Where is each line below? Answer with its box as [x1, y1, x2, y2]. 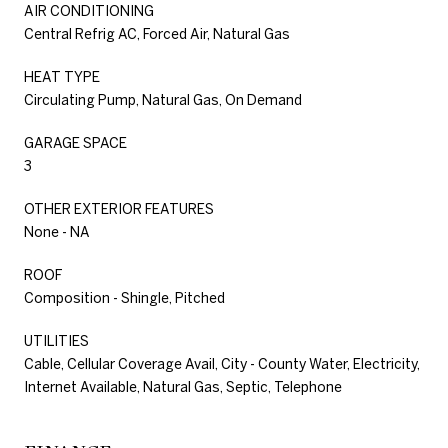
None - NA [24, 223, 90, 240]
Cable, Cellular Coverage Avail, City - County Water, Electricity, [24, 355, 420, 372]
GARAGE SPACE [24, 134, 127, 151]
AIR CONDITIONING [24, 2, 154, 19]
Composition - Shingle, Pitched [24, 289, 225, 306]
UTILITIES [24, 332, 89, 349]
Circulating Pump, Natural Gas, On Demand [24, 91, 302, 108]
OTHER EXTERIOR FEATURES [24, 200, 214, 217]
